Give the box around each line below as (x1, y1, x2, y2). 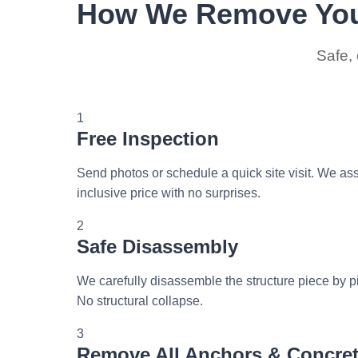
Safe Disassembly (77, 236, 238, 258)
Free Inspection (77, 128, 219, 150)
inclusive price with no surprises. (77, 186, 261, 201)
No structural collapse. (77, 294, 203, 308)
